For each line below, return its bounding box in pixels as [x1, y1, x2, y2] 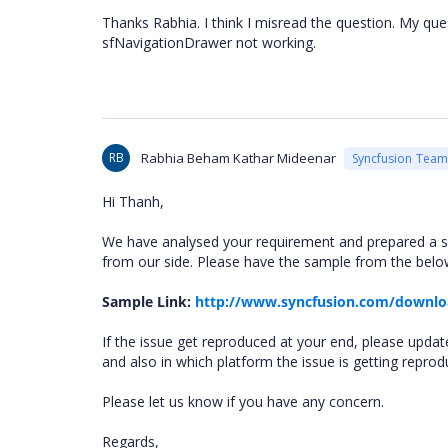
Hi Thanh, [102, 192, 164, 211]
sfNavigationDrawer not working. [102, 33, 320, 52]
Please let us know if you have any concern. [102, 392, 384, 411]
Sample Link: [102, 292, 195, 311]
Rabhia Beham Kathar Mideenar [141, 149, 336, 167]
